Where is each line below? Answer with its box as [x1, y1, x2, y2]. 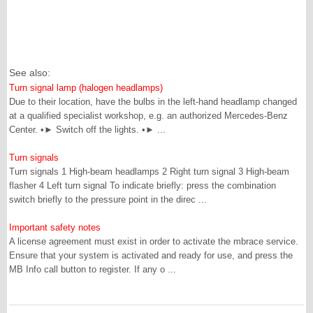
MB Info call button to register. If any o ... [9, 264, 176, 275]
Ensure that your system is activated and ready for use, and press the [9, 250, 293, 261]
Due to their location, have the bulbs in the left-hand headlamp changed [9, 96, 297, 107]
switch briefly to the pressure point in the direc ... [9, 194, 207, 205]
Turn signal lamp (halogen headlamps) [9, 82, 163, 93]
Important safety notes [9, 222, 101, 233]
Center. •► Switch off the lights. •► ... [9, 124, 166, 135]
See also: [9, 67, 50, 78]
